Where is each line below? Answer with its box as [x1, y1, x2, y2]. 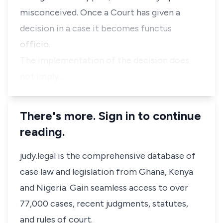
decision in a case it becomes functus [20, 23, 172, 34]
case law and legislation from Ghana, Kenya [20, 166, 193, 177]
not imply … [20, 71, 66, 82]
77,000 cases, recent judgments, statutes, [20, 198, 188, 209]
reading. [20, 124, 65, 139]
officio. [20, 39, 50, 50]
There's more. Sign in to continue [20, 109, 201, 123]
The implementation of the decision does [20, 55, 189, 66]
